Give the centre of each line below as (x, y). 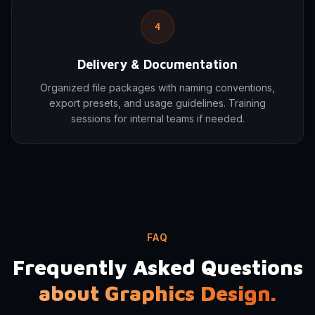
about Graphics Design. (157, 293)
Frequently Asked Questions (157, 267)
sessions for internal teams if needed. (157, 118)
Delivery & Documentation (157, 64)
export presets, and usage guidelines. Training (157, 103)
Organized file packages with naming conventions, (157, 88)
